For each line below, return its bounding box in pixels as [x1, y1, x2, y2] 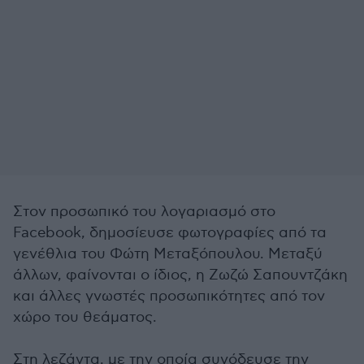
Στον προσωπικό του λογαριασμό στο [13, 203, 275, 220]
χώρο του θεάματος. [13, 309, 157, 326]
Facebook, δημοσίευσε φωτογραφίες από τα [13, 224, 327, 241]
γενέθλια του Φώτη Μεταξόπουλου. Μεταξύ [13, 245, 323, 262]
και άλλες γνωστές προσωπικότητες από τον [13, 288, 325, 305]
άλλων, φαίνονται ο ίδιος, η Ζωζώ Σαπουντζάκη [13, 266, 348, 284]
